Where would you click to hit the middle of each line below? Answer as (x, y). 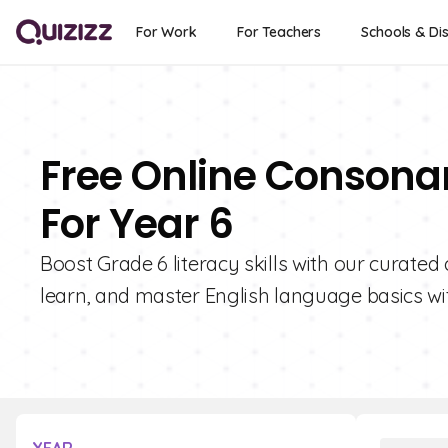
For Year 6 (136, 224)
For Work (166, 32)
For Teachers (279, 32)
